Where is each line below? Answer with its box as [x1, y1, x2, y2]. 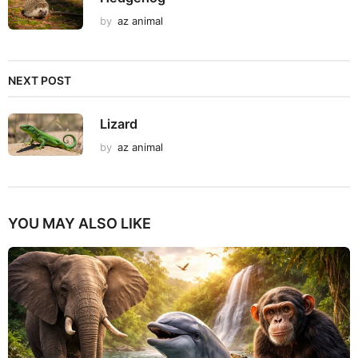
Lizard [100, 115, 137, 132]
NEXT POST [8, 73, 71, 87]
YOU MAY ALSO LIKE [8, 214, 151, 232]
